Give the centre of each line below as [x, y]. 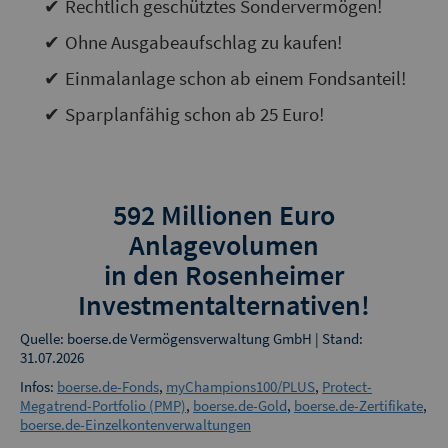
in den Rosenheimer [224, 274]
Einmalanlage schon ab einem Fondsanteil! [235, 78]
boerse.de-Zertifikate [358, 405]
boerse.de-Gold [240, 405]
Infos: [38, 386]
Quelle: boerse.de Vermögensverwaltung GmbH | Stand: [191, 338]
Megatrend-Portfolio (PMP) [103, 405]
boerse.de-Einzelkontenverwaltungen [135, 424]
